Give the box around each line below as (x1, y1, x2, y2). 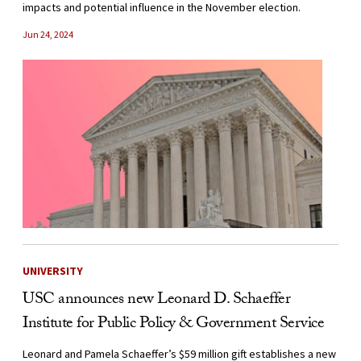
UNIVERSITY (23, 263, 83, 279)
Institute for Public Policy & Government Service (23, 311, 324, 339)
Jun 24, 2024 (23, 28, 73, 41)
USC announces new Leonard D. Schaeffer (23, 287, 290, 315)
